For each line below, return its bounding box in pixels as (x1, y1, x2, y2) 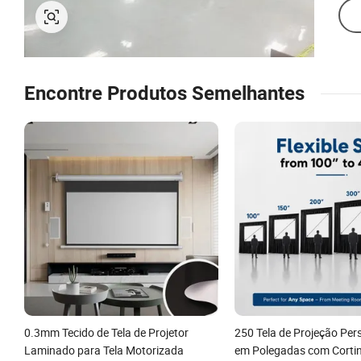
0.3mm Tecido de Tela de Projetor (24, 324, 189, 340)
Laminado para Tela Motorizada (24, 342, 184, 358)
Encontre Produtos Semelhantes (24, 82, 305, 105)
